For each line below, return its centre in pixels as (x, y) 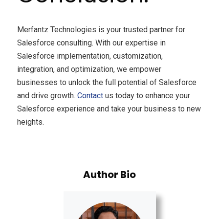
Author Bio (109, 175)
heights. (31, 122)
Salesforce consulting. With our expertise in (91, 43)
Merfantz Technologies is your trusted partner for (101, 30)
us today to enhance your (147, 96)
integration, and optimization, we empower (89, 69)
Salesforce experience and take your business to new (109, 109)
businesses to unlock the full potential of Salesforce (107, 83)
